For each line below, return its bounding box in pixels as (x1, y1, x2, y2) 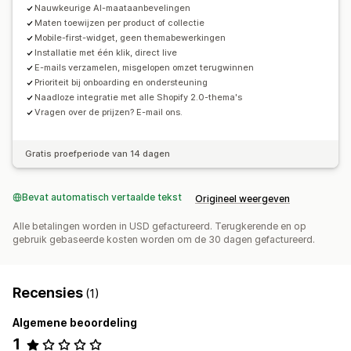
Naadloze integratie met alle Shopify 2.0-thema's (34, 92, 242, 103)
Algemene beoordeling (13, 316, 137, 330)
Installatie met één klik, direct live (34, 47, 177, 59)
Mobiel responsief (13, 5, 111, 19)
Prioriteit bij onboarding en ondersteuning (34, 77, 208, 89)
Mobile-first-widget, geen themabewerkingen (34, 32, 226, 44)
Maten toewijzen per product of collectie (34, 17, 204, 29)
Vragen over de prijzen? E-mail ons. (34, 107, 183, 118)
